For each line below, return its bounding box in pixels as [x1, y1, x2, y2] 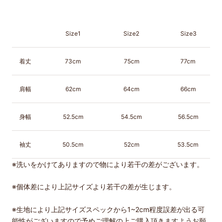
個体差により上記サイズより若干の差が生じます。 [16, 182, 176, 191]
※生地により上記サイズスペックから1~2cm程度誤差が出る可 [12, 205, 205, 214]
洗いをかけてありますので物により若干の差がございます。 [16, 160, 204, 169]
